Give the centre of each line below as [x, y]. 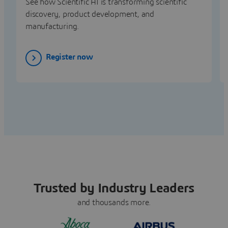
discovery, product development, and [90, 14]
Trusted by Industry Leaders [114, 188]
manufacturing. [52, 26]
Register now [69, 57]
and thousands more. [114, 202]
